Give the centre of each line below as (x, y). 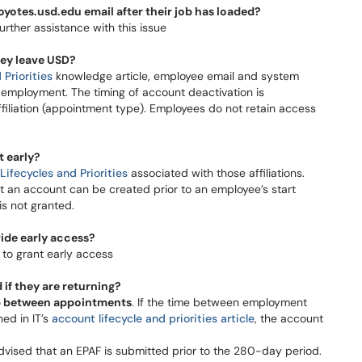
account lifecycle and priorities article (153, 318)
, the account (289, 318)
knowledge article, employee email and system (176, 76)
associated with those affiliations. (216, 173)
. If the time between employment (219, 302)
